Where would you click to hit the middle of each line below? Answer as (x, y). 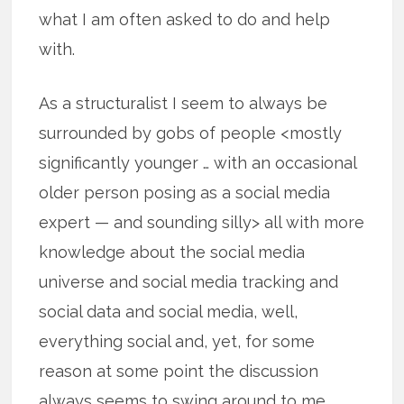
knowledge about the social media (172, 252)
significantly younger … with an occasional (198, 162)
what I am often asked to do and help (185, 19)
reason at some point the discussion (179, 371)
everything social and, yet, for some (177, 341)
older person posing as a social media (185, 192)
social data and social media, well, (169, 311)
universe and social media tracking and (189, 281)
